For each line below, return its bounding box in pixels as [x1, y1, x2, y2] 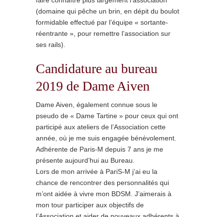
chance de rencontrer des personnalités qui [36, 179, 169, 186]
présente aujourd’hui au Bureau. [36, 156, 135, 164]
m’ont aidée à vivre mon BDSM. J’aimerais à [36, 190, 171, 198]
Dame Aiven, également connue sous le [36, 101, 157, 108]
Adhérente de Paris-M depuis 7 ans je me [36, 145, 163, 153]
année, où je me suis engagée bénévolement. [36, 134, 176, 142]
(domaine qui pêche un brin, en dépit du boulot [36, 7, 179, 15]
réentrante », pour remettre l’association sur [36, 30, 170, 37]
